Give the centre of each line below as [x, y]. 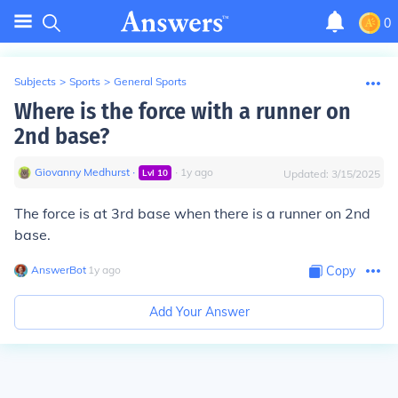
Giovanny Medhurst [82, 172]
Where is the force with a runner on [183, 111]
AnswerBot [59, 270]
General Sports [150, 81]
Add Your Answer [199, 312]
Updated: [307, 174]
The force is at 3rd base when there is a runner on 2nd [192, 213]
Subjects [35, 81]
